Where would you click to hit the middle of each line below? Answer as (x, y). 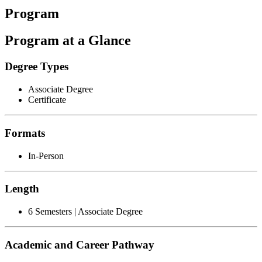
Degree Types (37, 67)
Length (22, 189)
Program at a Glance (68, 41)
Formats (25, 133)
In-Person (46, 156)
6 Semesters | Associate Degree (85, 211)
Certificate (47, 100)
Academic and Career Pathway (80, 244)
